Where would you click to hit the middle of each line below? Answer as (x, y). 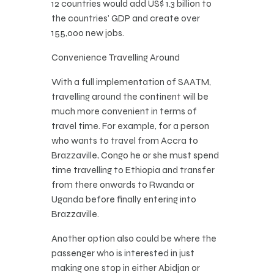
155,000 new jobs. (88, 33)
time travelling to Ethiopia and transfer (133, 170)
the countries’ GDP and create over (126, 18)
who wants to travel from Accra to (125, 141)
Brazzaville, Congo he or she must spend (135, 155)
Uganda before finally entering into (124, 199)
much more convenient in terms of (124, 111)
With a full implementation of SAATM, (131, 82)
